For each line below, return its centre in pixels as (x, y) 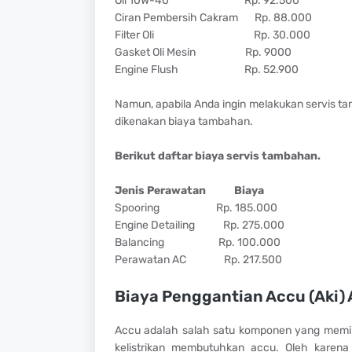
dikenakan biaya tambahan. (183, 121)
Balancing (139, 242)
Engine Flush (146, 69)
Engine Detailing (154, 225)
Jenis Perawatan (160, 190)
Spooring (137, 207)
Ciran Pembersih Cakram (176, 17)
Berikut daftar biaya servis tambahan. (217, 156)
